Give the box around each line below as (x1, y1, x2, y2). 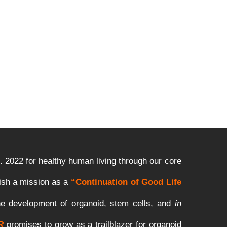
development (9, 199, 57, 209)
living (96, 156, 116, 166)
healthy (39, 156, 66, 166)
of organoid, (60, 199, 110, 209)
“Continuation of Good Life (68, 177, 181, 187)
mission (20, 177, 49, 187)
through (119, 156, 147, 166)
